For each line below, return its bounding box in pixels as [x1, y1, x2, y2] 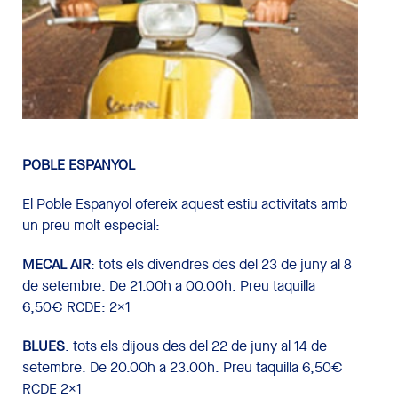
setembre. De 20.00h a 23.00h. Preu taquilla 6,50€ [22, 357, 343, 377]
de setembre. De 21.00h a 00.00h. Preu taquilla [22, 275, 315, 295]
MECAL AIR [22, 254, 91, 274]
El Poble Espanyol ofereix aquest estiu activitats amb [22, 194, 347, 213]
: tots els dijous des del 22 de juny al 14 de [65, 336, 327, 355]
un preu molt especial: [22, 215, 160, 235]
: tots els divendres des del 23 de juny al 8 [91, 254, 352, 274]
